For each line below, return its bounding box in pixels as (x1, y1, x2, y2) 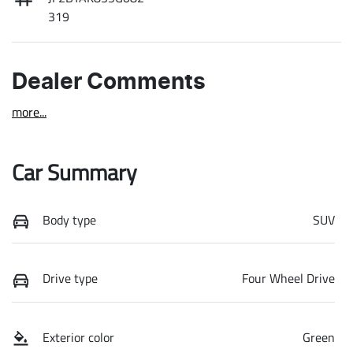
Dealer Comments (12, 71, 206, 94)
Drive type (43, 269, 98, 288)
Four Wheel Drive (242, 269, 335, 288)
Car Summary (12, 154, 137, 189)
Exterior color (43, 327, 114, 347)
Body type (43, 210, 96, 229)
